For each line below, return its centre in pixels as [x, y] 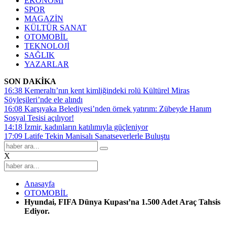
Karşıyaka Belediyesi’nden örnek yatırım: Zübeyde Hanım [118, 109]
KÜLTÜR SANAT [55, 28]
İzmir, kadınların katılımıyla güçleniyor [86, 127]
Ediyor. [37, 211]
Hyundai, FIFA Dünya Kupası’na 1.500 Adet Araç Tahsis [122, 202]
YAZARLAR [47, 64]
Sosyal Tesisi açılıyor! [39, 118]
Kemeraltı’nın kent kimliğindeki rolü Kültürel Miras [107, 90]
